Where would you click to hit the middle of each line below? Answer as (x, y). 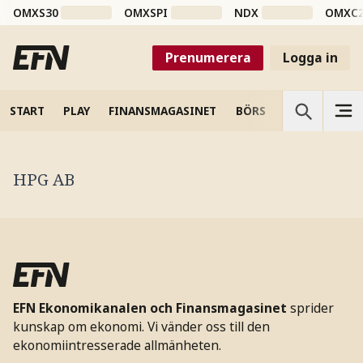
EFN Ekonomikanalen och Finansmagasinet (149, 308)
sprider (312, 308)
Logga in (310, 57)
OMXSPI (146, 13)
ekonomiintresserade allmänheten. (117, 346)
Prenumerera (208, 57)
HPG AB (43, 179)
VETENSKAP (316, 110)
